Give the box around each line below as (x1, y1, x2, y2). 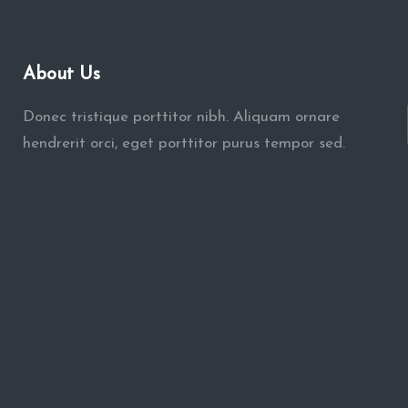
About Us (22, 66, 100, 84)
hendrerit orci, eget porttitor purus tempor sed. (22, 136, 345, 151)
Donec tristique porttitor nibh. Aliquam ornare (22, 109, 340, 125)
